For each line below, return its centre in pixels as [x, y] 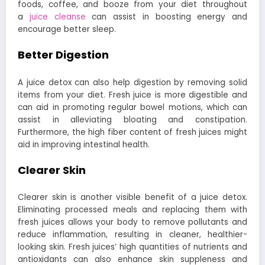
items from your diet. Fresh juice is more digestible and [132, 95]
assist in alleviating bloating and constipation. [132, 119]
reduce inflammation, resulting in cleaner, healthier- [132, 235]
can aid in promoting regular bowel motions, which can [132, 107]
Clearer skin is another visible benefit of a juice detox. [132, 198]
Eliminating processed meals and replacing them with [132, 210]
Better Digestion [63, 55]
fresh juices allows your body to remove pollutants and [132, 222]
